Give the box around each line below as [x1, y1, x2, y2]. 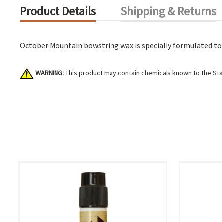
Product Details [20, 3, 96, 19]
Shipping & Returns [120, 3, 216, 19]
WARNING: [35, 68, 64, 77]
